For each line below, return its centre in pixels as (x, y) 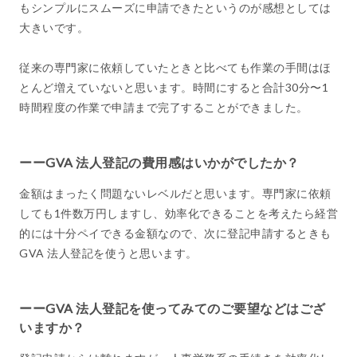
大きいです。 (54, 27)
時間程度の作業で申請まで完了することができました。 (164, 107)
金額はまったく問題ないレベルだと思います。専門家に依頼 (175, 193)
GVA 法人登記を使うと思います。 (108, 253)
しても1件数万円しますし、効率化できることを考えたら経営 (178, 213)
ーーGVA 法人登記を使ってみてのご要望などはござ (173, 308)
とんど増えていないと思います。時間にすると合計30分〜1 (174, 87)
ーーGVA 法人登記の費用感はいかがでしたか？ (159, 162)
